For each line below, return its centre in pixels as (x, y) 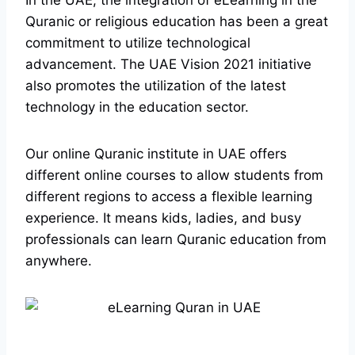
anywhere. (59, 261)
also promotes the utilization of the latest (156, 86)
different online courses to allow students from (174, 176)
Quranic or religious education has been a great (177, 22)
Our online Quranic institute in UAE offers (156, 154)
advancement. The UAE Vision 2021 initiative (168, 65)
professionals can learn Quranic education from (176, 240)
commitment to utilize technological (138, 43)
